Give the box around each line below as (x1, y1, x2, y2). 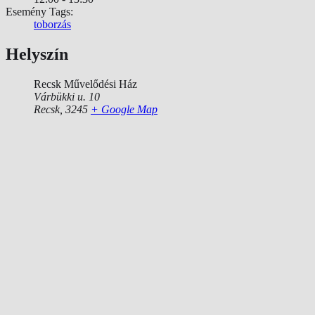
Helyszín (6, 45, 68, 64)
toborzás (34, 18, 71, 31)
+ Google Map (91, 103, 157, 116)
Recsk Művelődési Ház (34, 78, 137, 91)
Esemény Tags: (6, 6, 73, 18)
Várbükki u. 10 (34, 91, 100, 103)
